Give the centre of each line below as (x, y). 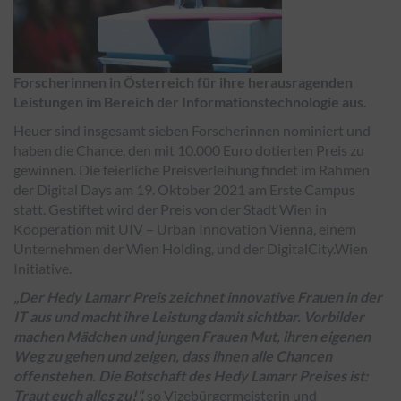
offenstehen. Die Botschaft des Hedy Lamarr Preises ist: (191, 375)
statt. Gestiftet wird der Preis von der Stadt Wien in (170, 209)
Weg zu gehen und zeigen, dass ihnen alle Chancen (173, 356)
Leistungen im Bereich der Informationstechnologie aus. (190, 102)
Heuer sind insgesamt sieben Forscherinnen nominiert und (192, 130)
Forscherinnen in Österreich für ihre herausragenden (183, 82)
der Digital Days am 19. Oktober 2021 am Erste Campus (184, 189)
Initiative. (43, 268)
